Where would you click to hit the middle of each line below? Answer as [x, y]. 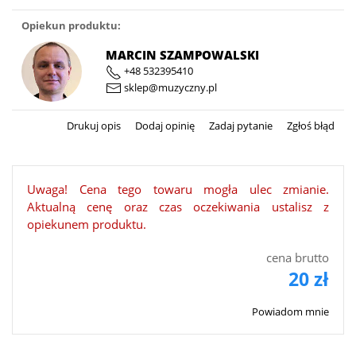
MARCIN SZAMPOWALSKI [182, 55]
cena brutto [298, 257]
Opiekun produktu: [71, 25]
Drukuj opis [94, 125]
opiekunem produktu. [87, 224]
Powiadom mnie [290, 311]
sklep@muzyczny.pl [169, 87]
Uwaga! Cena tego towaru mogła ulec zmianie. [178, 189]
